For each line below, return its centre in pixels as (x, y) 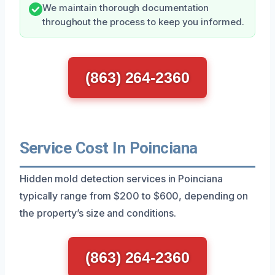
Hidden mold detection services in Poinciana (121, 178)
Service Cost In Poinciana (109, 148)
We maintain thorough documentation (126, 8)
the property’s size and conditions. (98, 213)
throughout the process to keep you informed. (143, 22)
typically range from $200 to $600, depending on (134, 196)
